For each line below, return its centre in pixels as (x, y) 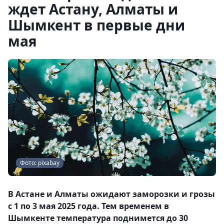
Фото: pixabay (40, 163)
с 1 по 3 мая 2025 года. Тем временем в (88, 206)
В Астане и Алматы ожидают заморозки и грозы (111, 194)
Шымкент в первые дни (96, 25)
